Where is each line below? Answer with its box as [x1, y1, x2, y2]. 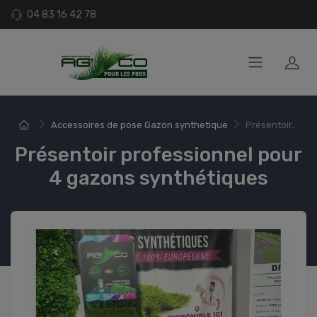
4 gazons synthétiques [49, 166, 268, 190]
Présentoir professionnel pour [15, 143, 302, 167]
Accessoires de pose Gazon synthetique [50, 120, 228, 131]
